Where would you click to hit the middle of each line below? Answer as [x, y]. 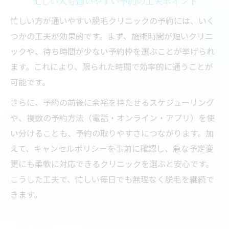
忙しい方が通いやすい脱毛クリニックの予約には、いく [112, 20]
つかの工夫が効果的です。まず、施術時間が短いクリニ [112, 36]
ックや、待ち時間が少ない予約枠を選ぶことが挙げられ [112, 51]
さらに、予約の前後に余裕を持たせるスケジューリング [112, 102]
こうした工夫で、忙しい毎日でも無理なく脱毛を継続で [112, 179]
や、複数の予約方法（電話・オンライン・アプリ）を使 [112, 118]
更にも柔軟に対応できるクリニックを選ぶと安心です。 [112, 164]
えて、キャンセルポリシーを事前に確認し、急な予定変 [112, 148]
